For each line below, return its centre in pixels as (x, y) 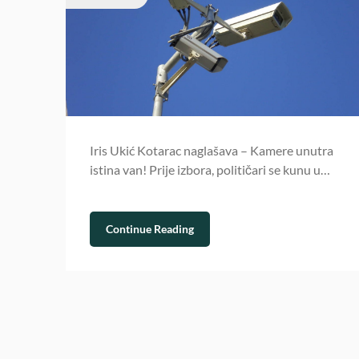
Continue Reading (150, 229)
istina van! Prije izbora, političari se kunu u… (210, 169)
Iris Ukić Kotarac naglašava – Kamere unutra (212, 150)
